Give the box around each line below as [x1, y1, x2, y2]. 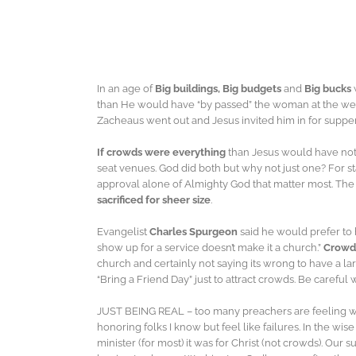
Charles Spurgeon [149, 226, 240, 238]
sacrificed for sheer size [97, 194, 211, 207]
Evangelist [97, 226, 149, 238]
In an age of [97, 83, 155, 95]
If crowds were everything [97, 146, 228, 159]
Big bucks [304, 83, 354, 95]
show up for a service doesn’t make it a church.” [97, 242, 323, 254]
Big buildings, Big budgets [155, 83, 284, 95]
